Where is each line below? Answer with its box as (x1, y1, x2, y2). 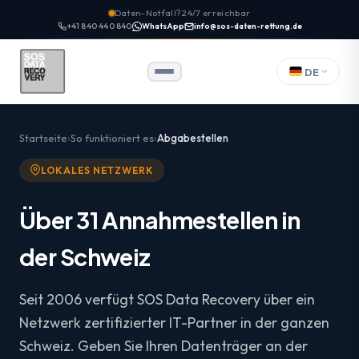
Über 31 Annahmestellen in (19, 204, 301, 234)
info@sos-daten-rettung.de (193, 21, 302, 31)
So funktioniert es (71, 131, 154, 144)
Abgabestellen (157, 131, 228, 144)
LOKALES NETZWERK (40, 163, 154, 176)
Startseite (19, 131, 67, 144)
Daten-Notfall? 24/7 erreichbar (114, 7, 251, 18)
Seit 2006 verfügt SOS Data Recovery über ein (19, 289, 315, 309)
